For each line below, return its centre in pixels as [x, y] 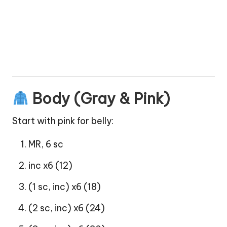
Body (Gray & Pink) [99, 98]
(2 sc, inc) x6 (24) [67, 208]
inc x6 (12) [50, 165]
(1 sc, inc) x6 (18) [65, 186]
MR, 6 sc [46, 144]
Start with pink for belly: [63, 121]
